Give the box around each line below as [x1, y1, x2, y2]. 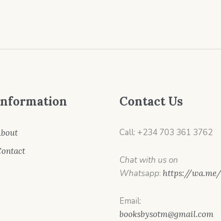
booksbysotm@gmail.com [119, 209, 214, 220]
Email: [119, 195, 141, 207]
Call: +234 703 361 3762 [119, 127, 213, 139]
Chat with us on [119, 154, 178, 166]
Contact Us [119, 94, 183, 110]
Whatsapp [119, 168, 159, 180]
